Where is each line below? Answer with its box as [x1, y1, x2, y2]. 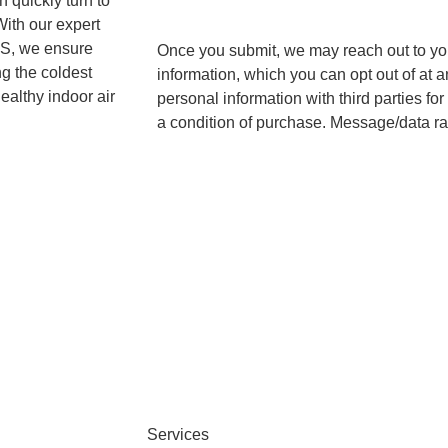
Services [147, 425, 209, 443]
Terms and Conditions [157, 155, 276, 170]
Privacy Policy [288, 152, 388, 170]
